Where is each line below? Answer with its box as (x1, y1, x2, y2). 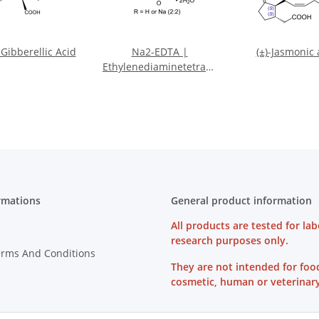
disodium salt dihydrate (103, 75, 216, 89)
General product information (171, 194, 312, 208)
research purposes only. (171, 234, 288, 248)
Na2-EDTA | (131, 45, 188, 59)
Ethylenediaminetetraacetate (103, 60, 241, 74)
